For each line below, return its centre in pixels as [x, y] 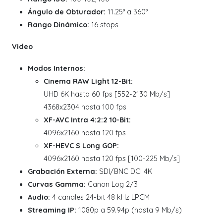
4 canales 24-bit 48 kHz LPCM [100, 197]
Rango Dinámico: [58, 25]
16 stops [104, 25]
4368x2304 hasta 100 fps [85, 107]
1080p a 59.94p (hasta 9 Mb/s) [129, 210]
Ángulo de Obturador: [67, 12]
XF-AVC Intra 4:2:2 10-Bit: [87, 120]
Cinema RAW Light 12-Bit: [88, 82]
